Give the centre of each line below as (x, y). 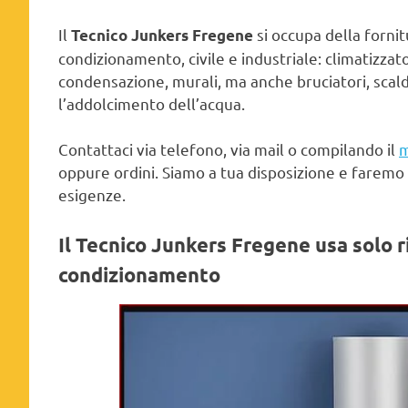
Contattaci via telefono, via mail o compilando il (229, 149)
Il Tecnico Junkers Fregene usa (205, 244)
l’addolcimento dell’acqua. (152, 103)
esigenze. (92, 195)
